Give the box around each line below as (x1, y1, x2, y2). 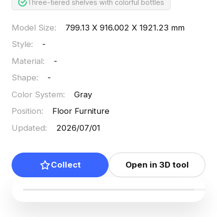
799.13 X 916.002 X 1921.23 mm (65, 22, 185, 32)
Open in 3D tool (125, 160, 189, 170)
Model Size (11, 22, 54, 32)
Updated (11, 123, 45, 133)
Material (11, 56, 43, 66)
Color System (11, 89, 63, 99)
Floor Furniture (52, 106, 110, 116)
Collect (50, 160, 81, 170)
